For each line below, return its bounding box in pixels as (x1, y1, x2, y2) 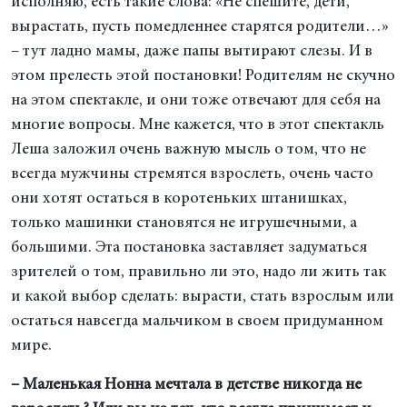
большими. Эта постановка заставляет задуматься (11, 240, 367, 256)
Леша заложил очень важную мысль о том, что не (11, 142, 366, 158)
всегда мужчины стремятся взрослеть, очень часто (11, 166, 373, 183)
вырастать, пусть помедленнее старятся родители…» (11, 19, 389, 35)
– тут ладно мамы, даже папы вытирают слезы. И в (11, 44, 372, 60)
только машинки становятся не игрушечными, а (11, 215, 357, 232)
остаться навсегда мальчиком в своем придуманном (11, 313, 383, 330)
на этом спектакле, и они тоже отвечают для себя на (11, 93, 381, 109)
